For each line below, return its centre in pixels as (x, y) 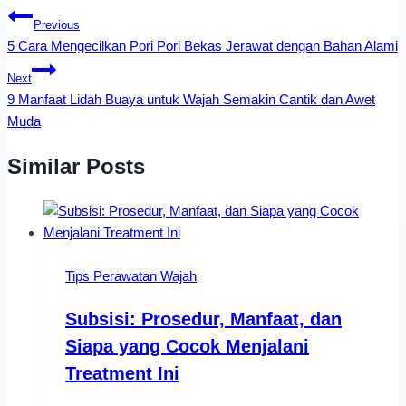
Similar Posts (76, 166)
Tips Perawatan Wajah (131, 276)
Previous (57, 25)
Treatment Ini (122, 374)
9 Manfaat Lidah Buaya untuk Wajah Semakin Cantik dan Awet (191, 99)
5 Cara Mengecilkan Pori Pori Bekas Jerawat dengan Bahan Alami (203, 45)
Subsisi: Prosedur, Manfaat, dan (203, 319)
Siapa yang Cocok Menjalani (187, 347)
